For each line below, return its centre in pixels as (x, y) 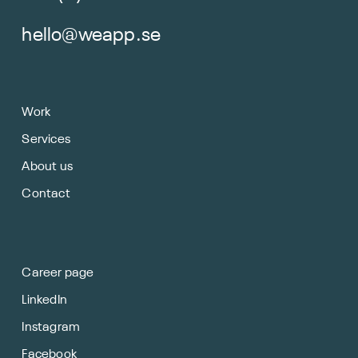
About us (48, 167)
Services (46, 140)
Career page (58, 274)
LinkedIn (45, 301)
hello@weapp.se (91, 35)
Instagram (51, 328)
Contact (46, 195)
